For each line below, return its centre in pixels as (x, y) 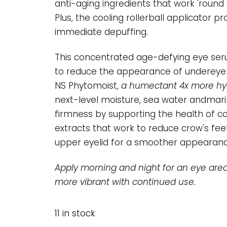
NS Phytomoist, (88, 86)
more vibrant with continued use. (125, 182)
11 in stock (75, 214)
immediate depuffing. (101, 32)
